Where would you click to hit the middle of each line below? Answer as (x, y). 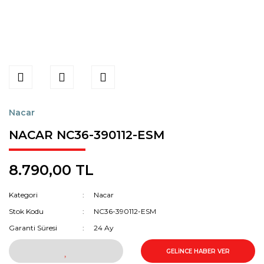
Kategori (23, 195)
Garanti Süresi (33, 228)
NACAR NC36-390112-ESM (87, 135)
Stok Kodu (26, 211)
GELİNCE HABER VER (198, 251)
